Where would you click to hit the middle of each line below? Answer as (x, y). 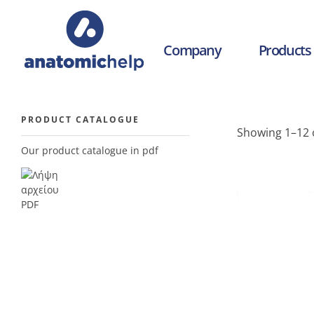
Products (285, 50)
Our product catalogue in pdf (90, 151)
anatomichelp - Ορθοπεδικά (41, 79)
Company (192, 50)
